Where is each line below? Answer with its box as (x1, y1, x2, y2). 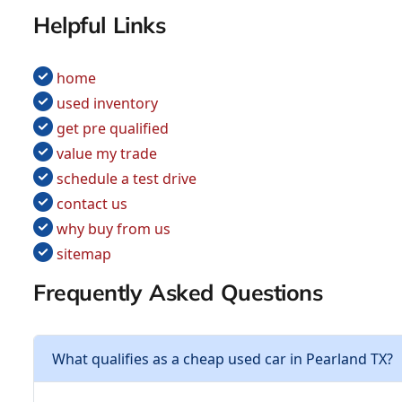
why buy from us (57, 219, 170, 240)
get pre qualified (57, 118, 169, 139)
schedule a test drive (57, 169, 197, 189)
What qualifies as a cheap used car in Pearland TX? (52, 348, 393, 369)
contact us (57, 194, 127, 214)
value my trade (57, 144, 157, 164)
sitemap (57, 244, 111, 265)
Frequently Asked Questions (33, 278, 323, 307)
